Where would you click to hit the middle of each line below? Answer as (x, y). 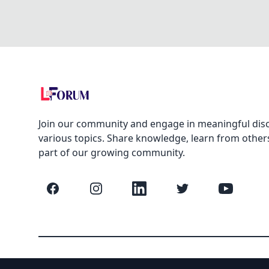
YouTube (243, 192)
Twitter (197, 192)
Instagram (117, 192)
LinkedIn (157, 192)
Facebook (72, 192)
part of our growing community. (112, 153)
